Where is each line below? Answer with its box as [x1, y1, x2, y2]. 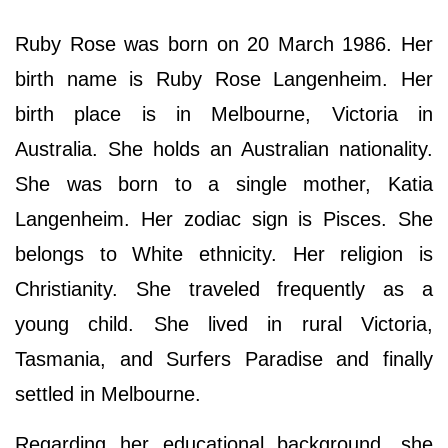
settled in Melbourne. [15, 382, 207, 405]
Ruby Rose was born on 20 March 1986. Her [15, 32, 433, 55]
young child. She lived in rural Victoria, [15, 312, 433, 335]
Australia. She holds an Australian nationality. [15, 137, 433, 160]
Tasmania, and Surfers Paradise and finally [15, 347, 433, 370]
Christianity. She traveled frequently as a [15, 277, 433, 300]
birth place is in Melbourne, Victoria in [15, 102, 433, 125]
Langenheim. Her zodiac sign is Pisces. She [15, 207, 433, 230]
